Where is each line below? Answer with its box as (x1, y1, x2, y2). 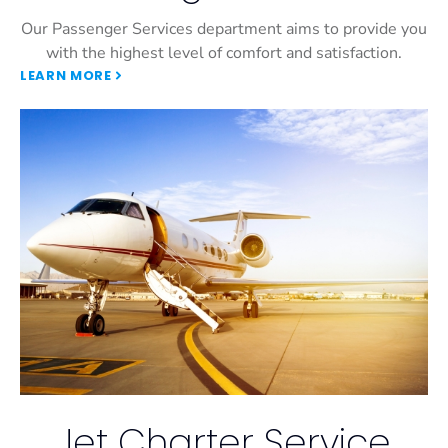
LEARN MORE (20, 66, 112, 86)
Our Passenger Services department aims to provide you (21, 18, 427, 41)
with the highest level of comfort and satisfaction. (46, 42, 402, 65)
